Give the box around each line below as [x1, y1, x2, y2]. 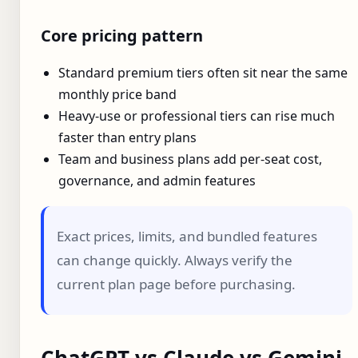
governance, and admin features [58, 171, 256, 189]
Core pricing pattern [41, 24, 203, 46]
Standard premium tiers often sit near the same [58, 63, 348, 82]
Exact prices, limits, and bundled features [57, 226, 317, 245]
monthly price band [58, 85, 177, 103]
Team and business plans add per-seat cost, [58, 149, 322, 168]
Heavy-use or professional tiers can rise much [58, 106, 335, 125]
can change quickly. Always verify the [57, 250, 292, 269]
